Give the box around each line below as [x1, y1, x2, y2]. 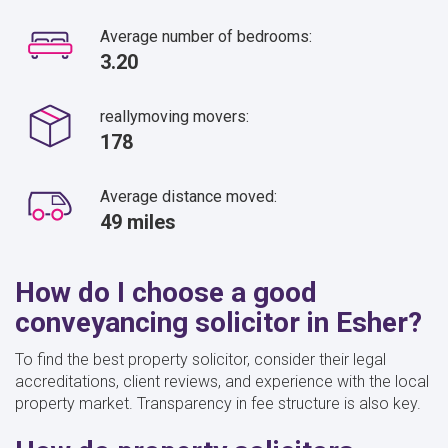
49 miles [100, 209, 176, 234]
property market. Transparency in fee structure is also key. [15, 393, 421, 413]
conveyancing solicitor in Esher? [15, 305, 422, 339]
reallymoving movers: [100, 106, 249, 126]
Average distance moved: [100, 186, 277, 206]
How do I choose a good [15, 275, 317, 309]
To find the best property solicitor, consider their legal [15, 349, 386, 369]
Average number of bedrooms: [100, 26, 312, 46]
